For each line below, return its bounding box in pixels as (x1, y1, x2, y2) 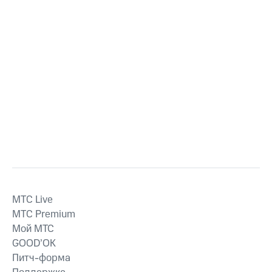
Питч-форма (12, 251, 70, 265)
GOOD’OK (12, 236, 56, 251)
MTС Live (12, 192, 53, 207)
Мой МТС (12, 222, 54, 236)
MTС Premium (12, 207, 75, 222)
